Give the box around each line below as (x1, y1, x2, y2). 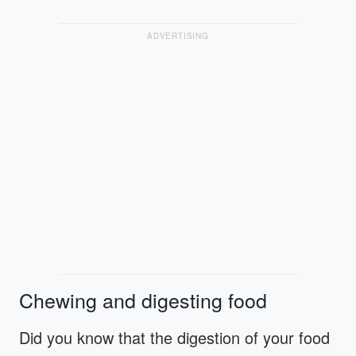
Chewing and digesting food (19, 284, 267, 314)
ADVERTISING (147, 29, 209, 41)
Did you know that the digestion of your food (19, 325, 330, 349)
